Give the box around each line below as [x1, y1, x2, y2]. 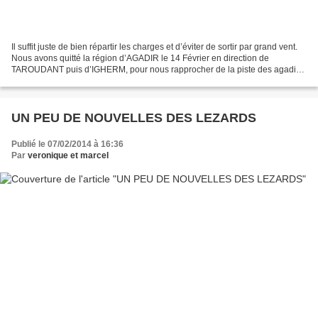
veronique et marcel [28, 150, 109, 161]
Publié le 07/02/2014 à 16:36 [11, 139, 124, 150]
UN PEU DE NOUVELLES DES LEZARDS [11, 111, 256, 126]
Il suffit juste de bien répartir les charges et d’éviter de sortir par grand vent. [11, 42, 297, 53]
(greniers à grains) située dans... [11, 76, 136, 87]
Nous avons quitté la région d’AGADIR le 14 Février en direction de [11, 53, 269, 64]
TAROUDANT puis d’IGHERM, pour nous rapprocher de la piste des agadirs [11, 65, 303, 75]
